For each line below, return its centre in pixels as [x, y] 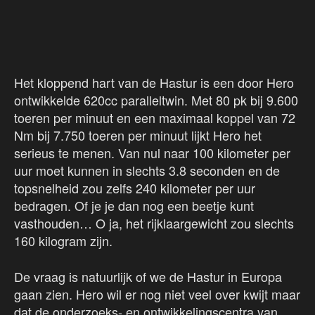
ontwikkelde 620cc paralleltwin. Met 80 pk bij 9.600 [156, 99]
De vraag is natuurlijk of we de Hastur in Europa [148, 276]
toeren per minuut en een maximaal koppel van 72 [155, 117]
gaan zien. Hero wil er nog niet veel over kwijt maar [157, 294]
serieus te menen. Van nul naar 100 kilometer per [152, 152]
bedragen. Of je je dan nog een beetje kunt [134, 205]
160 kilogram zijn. [63, 240]
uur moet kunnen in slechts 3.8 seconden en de [147, 170]
